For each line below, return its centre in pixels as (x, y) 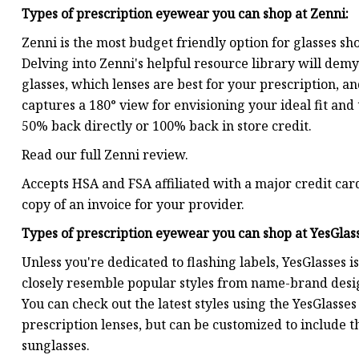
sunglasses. (56, 346)
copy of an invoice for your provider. (133, 205)
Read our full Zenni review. (105, 155)
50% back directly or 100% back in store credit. (167, 126)
